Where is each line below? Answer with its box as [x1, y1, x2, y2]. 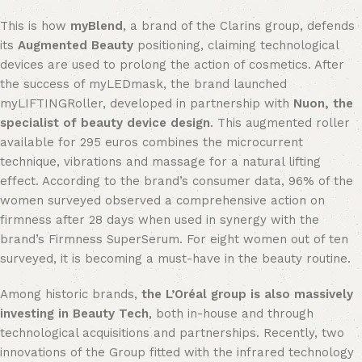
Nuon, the [293, 96, 353, 111]
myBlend [70, 19, 123, 33]
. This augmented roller [210, 116, 350, 130]
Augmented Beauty [18, 38, 133, 53]
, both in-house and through [149, 306, 314, 321]
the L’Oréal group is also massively [141, 287, 353, 301]
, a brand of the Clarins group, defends [123, 19, 355, 33]
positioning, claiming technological [133, 38, 339, 53]
